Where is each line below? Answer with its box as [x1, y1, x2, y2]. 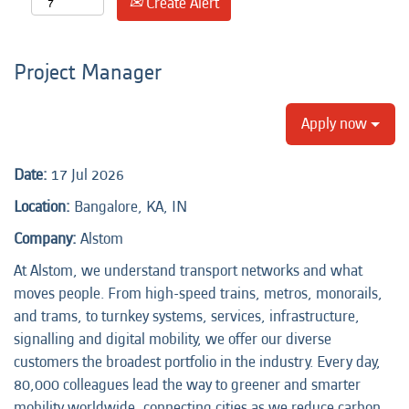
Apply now [301, 112, 371, 135]
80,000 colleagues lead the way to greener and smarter [14, 373, 361, 396]
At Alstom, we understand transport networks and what [14, 259, 362, 282]
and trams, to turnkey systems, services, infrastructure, [14, 305, 360, 328]
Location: [14, 195, 70, 218]
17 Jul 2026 [51, 163, 124, 186]
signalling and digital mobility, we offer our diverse [14, 328, 331, 351]
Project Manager [14, 58, 162, 88]
